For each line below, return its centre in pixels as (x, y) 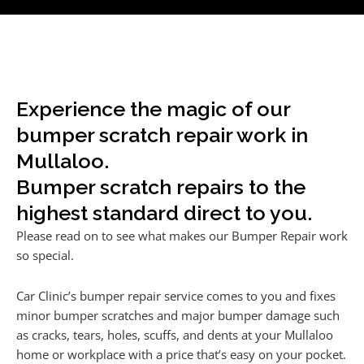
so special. (45, 256)
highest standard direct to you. (164, 213)
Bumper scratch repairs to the (161, 187)
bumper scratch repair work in (162, 135)
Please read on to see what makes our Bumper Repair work (182, 236)
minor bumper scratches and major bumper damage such (178, 315)
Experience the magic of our (153, 109)
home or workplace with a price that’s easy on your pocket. (181, 354)
